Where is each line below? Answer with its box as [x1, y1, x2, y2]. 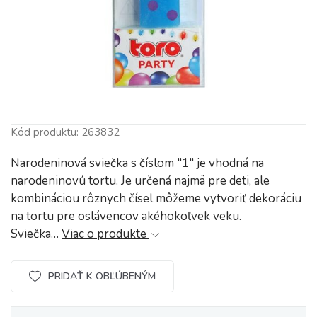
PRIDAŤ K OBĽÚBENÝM [47, 269, 156, 283]
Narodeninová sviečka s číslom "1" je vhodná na [11, 155, 264, 171]
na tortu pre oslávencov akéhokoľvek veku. [11, 208, 241, 224]
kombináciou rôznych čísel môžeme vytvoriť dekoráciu [11, 190, 301, 207]
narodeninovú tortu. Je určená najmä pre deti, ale [11, 173, 270, 189]
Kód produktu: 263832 [11, 125, 120, 139]
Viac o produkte [62, 226, 149, 242]
